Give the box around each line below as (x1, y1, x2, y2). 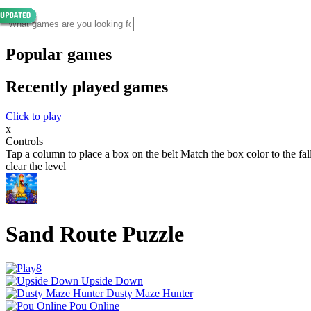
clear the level (6, 160, 66, 172)
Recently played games (6, 77, 168, 96)
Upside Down (81, 274, 143, 287)
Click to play (6, 110, 62, 122)
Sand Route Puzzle (6, 221, 184, 247)
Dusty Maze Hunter (106, 287, 193, 299)
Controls (6, 135, 43, 147)
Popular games (6, 44, 112, 63)
